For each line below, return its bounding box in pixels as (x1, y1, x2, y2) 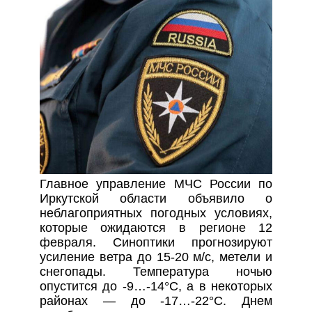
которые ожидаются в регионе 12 (39, 221, 273, 235)
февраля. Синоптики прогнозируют (39, 235, 273, 250)
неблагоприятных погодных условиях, (39, 206, 273, 221)
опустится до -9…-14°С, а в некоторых (39, 279, 273, 294)
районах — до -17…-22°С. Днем (39, 294, 273, 309)
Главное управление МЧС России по (39, 177, 273, 192)
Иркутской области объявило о (39, 192, 273, 206)
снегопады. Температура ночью (39, 265, 273, 279)
